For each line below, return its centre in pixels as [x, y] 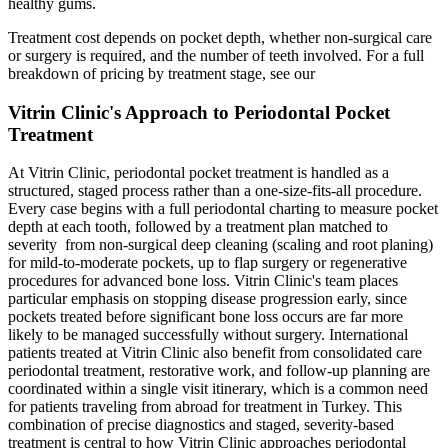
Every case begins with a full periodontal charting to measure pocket [223, 209]
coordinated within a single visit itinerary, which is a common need [218, 389]
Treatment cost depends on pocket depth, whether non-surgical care [220, 37]
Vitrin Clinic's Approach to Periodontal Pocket [199, 112]
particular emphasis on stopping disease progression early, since [207, 299]
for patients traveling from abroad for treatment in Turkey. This [205, 407]
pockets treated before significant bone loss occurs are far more [205, 317]
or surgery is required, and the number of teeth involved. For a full [216, 55]
